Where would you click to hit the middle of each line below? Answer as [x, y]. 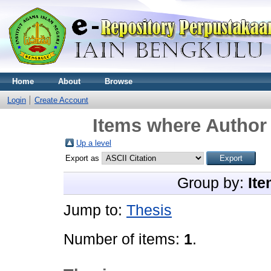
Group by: [213, 183]
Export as [83, 158]
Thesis [149, 210]
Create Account [61, 100]
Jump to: [95, 210]
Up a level [94, 143]
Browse [119, 81]
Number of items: [124, 239]
